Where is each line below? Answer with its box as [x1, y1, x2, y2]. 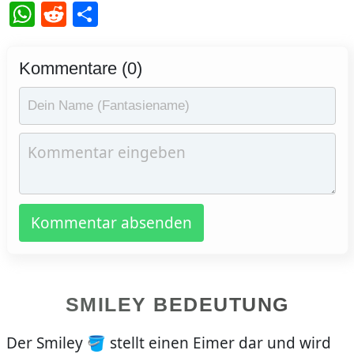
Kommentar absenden [30, 213, 192, 234]
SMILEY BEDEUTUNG [65, 293, 289, 316]
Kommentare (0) [18, 58, 142, 79]
